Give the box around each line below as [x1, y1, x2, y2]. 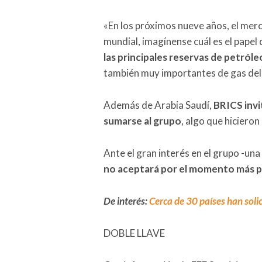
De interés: [104, 195, 149, 208]
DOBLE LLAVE [104, 227, 165, 240]
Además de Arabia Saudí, [104, 99, 213, 112]
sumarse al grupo [104, 115, 181, 127]
